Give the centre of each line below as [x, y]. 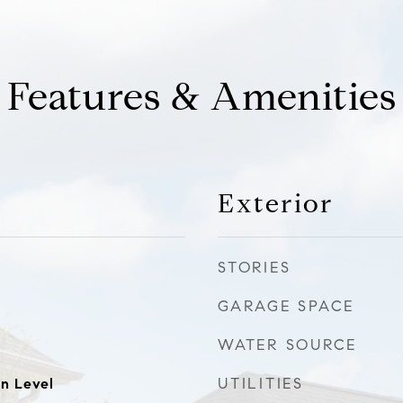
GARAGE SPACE [286, 306]
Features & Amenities [201, 97]
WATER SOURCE [287, 345]
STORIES [255, 268]
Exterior [276, 203]
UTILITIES [261, 384]
